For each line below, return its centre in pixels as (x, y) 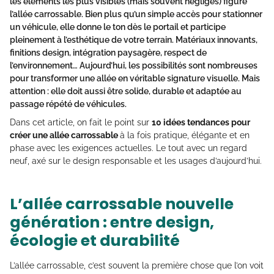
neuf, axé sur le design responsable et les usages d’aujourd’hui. (136, 161)
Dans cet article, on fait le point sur (81, 122)
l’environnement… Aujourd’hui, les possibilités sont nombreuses (134, 65)
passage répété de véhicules (67, 104)
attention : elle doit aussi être (67, 91)
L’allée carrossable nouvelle (122, 204)
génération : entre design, (112, 222)
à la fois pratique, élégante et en (185, 135)
